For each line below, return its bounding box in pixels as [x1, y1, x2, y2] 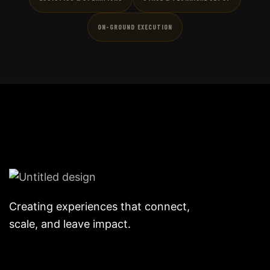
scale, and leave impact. [9, 218, 131, 231]
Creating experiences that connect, [9, 200, 190, 213]
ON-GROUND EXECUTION [97, 23, 173, 31]
